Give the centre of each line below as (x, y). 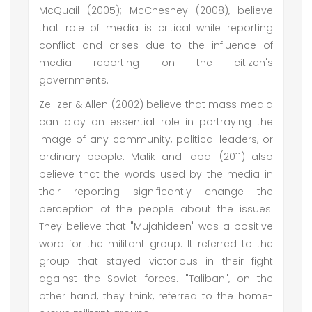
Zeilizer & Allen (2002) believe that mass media (156, 104)
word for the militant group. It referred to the (156, 244)
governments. (77, 80)
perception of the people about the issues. (156, 209)
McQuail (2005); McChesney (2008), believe (156, 10)
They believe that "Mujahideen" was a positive (156, 226)
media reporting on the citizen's (156, 63)
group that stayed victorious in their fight (156, 261)
